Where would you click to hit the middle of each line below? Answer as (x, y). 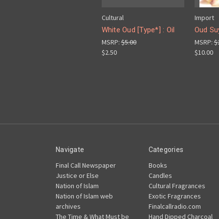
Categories (166, 149)
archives (68, 206)
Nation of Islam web (84, 196)
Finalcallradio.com (175, 206)
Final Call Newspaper (86, 165)
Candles (160, 175)
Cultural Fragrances (177, 186)
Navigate (70, 149)
